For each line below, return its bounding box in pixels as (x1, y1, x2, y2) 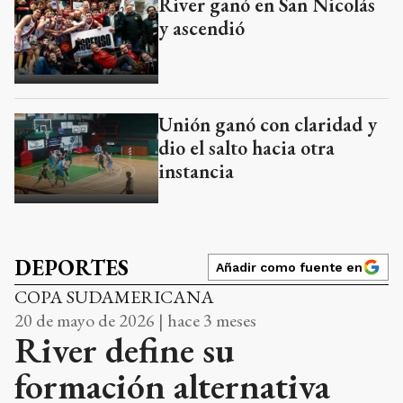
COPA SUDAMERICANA (14, 285, 214, 309)
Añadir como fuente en (216, 260, 363, 275)
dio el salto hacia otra (158, 135, 335, 162)
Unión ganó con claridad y (158, 112, 377, 139)
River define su (14, 327, 235, 374)
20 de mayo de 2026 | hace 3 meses (14, 309, 256, 333)
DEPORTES (14, 254, 129, 282)
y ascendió (158, 15, 245, 42)
